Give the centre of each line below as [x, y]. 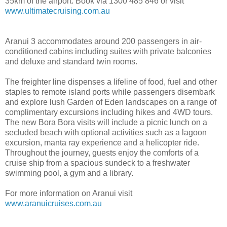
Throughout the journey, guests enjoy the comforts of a [102, 153]
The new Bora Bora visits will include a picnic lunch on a [106, 122]
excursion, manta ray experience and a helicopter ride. [102, 142]
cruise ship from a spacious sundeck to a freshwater [98, 163]
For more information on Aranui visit [69, 193]
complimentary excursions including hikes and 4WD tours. [109, 112]
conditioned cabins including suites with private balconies [108, 51]
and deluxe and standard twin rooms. [71, 61]
